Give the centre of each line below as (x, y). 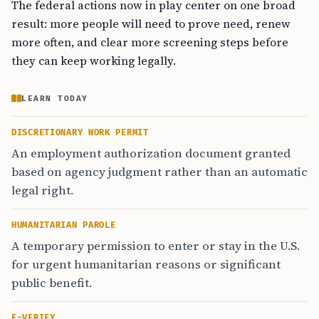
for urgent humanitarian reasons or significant (146, 264)
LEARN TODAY (55, 99)
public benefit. (52, 283)
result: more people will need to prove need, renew (151, 23)
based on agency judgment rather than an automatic (159, 172)
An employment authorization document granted (151, 153)
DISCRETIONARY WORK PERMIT (80, 133)
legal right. (42, 190)
